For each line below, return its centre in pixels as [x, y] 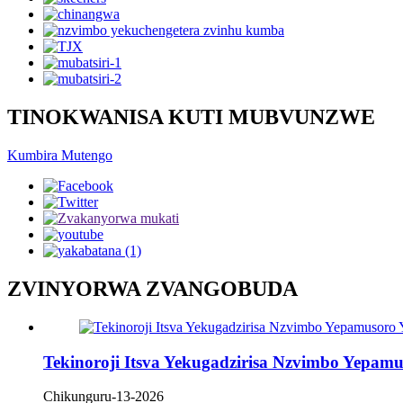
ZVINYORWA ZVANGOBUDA [152, 289]
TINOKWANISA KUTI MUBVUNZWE [191, 117]
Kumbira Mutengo [60, 156]
